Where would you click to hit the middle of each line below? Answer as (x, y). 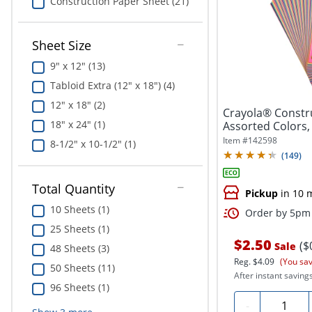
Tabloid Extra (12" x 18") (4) (112, 86)
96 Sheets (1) (79, 288)
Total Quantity (73, 189)
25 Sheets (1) (79, 229)
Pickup (262, 194)
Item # (236, 141)
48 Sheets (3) (79, 249)
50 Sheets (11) (82, 268)
